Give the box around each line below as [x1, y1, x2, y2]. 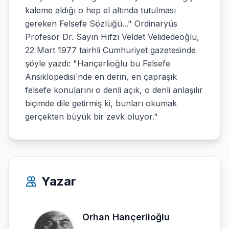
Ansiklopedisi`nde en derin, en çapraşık [25, 72, 177, 82]
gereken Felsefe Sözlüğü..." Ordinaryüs [25, 18, 177, 29]
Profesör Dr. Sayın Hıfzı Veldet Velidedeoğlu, [25, 32, 199, 42]
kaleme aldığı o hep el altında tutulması [25, 5, 176, 15]
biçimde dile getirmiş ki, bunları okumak [25, 98, 177, 108]
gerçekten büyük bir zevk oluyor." [25, 111, 158, 122]
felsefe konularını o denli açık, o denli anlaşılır [25, 85, 203, 95]
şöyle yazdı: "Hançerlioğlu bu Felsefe [25, 58, 170, 68]
